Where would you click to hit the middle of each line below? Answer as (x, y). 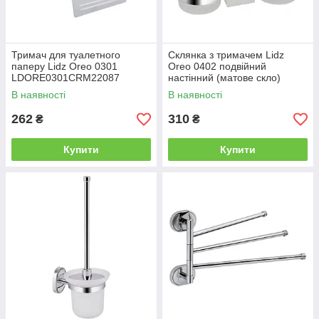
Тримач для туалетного (66, 55)
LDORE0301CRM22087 (66, 78)
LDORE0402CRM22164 (222, 89)
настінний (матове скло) (224, 78)
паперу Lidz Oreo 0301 (64, 67)
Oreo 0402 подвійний (217, 67)
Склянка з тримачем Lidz (226, 55)
